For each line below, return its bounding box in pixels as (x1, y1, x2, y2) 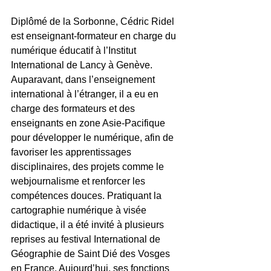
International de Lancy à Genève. (11, 60, 155, 70)
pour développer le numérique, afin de (11, 132, 176, 143)
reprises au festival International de (11, 234, 163, 244)
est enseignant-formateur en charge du (11, 31, 178, 41)
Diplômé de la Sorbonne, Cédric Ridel (11, 16, 177, 27)
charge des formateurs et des (11, 103, 137, 114)
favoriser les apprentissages (11, 147, 134, 157)
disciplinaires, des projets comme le (11, 162, 166, 172)
